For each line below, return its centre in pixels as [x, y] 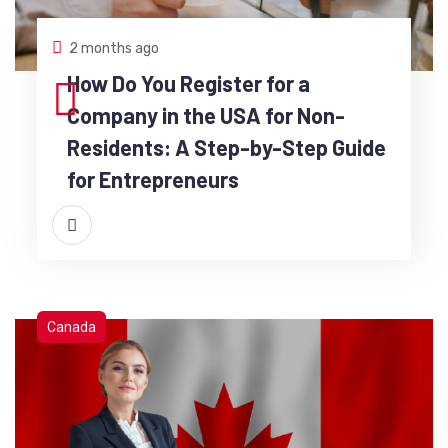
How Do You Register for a [188, 82]
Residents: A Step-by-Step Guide [226, 146]
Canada [71, 326]
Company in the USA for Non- [205, 114]
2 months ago [113, 48]
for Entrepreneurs [152, 178]
